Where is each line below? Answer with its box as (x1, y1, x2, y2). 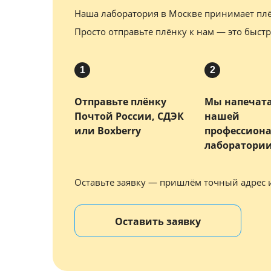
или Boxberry (74, 123, 141, 137)
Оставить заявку (115, 214, 201, 228)
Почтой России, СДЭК (74, 109, 184, 123)
